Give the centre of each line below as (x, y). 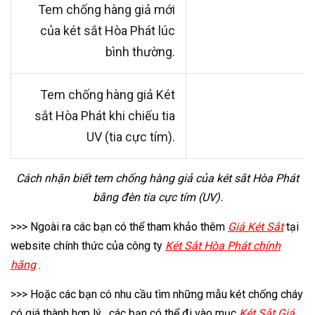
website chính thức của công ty (88, 245)
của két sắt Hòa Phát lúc (108, 30)
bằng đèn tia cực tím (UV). (157, 197)
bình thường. (140, 51)
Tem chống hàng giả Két (108, 94)
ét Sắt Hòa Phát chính (226, 245)
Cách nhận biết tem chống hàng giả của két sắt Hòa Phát (157, 178)
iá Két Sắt (259, 226)
